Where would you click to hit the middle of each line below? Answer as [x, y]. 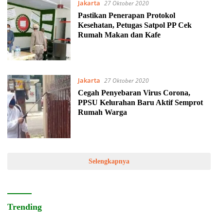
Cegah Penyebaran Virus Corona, [134, 93]
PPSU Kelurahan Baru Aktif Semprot [140, 103]
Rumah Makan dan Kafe [119, 35]
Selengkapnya [109, 161]
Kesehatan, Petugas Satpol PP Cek [135, 25]
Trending [25, 207]
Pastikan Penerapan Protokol [126, 15]
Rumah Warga [102, 112]
